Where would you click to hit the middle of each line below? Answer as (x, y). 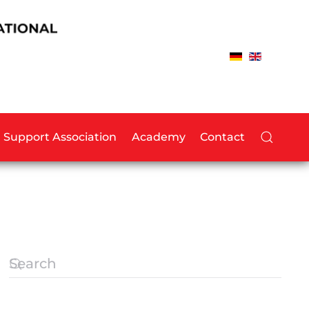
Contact (223, 137)
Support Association (60, 137)
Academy (158, 137)
